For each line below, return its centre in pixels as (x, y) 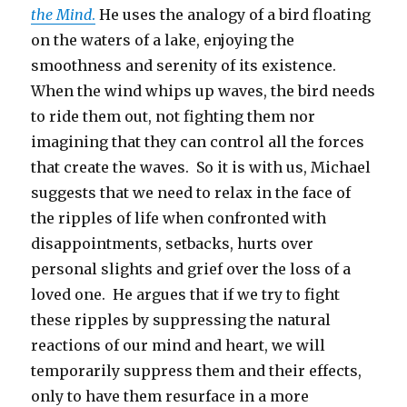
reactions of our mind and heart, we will (179, 346)
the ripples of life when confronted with (179, 218)
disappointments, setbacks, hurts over (173, 244)
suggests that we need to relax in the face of (191, 193)
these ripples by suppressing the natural (181, 320)
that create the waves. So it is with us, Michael (201, 168)
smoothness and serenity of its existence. (186, 66)
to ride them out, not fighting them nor (174, 117)
